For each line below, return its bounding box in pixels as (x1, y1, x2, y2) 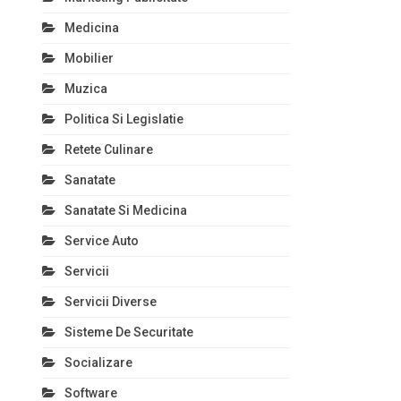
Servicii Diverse (64, 294, 157, 309)
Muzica (64, 81, 107, 96)
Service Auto (64, 234, 139, 248)
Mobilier (64, 51, 114, 65)
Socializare (64, 355, 132, 370)
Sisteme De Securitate (64, 325, 193, 339)
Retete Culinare (64, 142, 153, 157)
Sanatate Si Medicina (64, 203, 187, 218)
